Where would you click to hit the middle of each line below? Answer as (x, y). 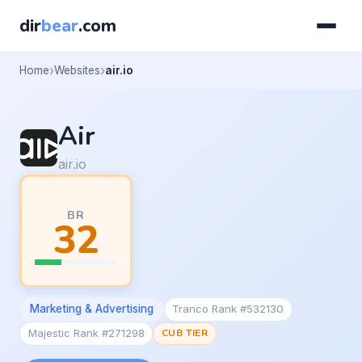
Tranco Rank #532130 (228, 309)
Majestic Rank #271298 (86, 333)
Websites (77, 70)
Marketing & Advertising (91, 309)
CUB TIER (185, 333)
